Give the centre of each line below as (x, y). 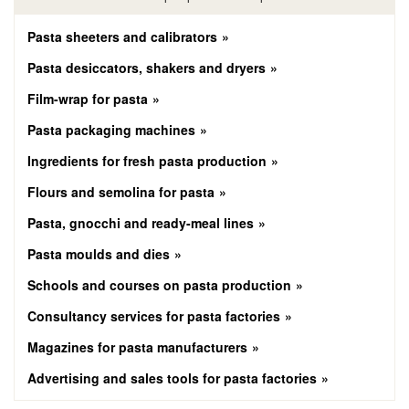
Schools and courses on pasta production (159, 285)
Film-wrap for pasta (88, 99)
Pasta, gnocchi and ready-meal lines (141, 223)
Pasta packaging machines (111, 130)
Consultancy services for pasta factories (154, 316)
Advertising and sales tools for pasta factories (172, 378)
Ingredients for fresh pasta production (147, 161)
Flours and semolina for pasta (121, 192)
